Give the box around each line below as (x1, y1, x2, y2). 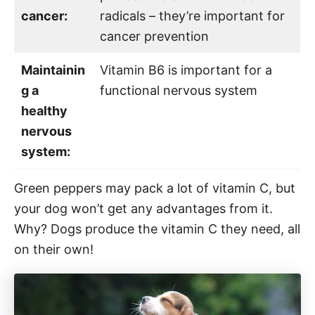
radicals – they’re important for (100, 8, 285, 23)
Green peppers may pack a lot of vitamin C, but (14, 180, 295, 195)
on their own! (14, 241, 94, 257)
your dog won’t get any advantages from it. (14, 200, 273, 216)
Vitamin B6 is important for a (100, 62, 272, 77)
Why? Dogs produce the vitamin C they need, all (14, 221, 300, 236)
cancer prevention (100, 28, 209, 44)
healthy (21, 103, 67, 118)
